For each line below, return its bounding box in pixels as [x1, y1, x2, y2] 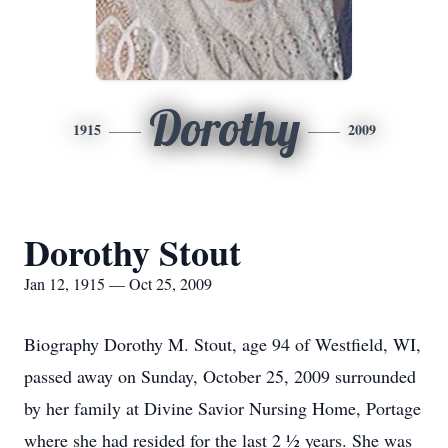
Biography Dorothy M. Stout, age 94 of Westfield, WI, [24, 332, 421, 356]
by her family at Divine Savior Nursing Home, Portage [24, 396, 421, 420]
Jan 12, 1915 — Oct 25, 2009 [24, 273, 212, 294]
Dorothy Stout [24, 226, 241, 278]
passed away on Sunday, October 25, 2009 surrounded [24, 364, 416, 388]
